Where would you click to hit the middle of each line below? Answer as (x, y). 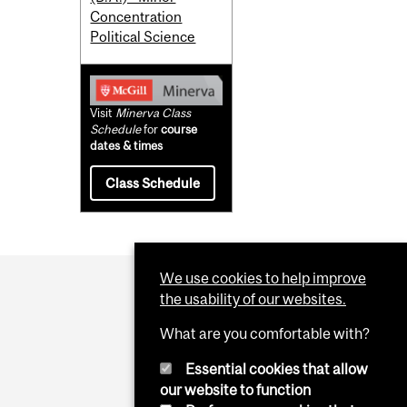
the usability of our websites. (253, 298)
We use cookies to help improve (263, 278)
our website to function (235, 390)
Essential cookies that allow (277, 369)
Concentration (136, 16)
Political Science (143, 36)
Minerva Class (154, 113)
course (179, 129)
